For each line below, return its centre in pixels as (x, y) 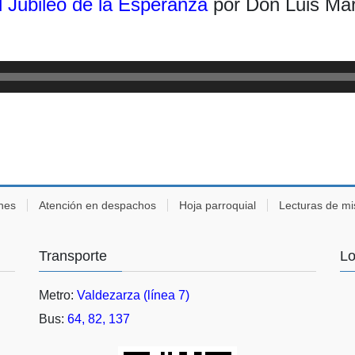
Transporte (73, 256)
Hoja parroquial (218, 205)
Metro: (58, 295)
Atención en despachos (97, 205)
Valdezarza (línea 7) (133, 295)
